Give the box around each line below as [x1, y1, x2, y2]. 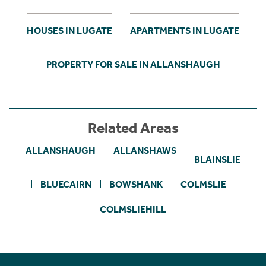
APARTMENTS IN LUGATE [130, 24, 239, 36]
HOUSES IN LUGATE [27, 24, 112, 36]
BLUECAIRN [40, 178, 91, 190]
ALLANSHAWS [113, 144, 176, 156]
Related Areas [87, 119, 179, 137]
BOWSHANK [109, 178, 163, 190]
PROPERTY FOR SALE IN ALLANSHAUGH [46, 58, 220, 70]
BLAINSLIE [194, 153, 240, 165]
